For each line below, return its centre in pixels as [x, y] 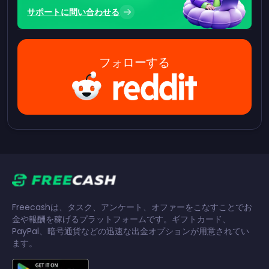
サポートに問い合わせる [74, 12]
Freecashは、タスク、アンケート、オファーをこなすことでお [132, 207]
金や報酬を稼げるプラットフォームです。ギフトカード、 [121, 219]
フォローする [134, 63]
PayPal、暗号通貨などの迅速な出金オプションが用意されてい [131, 231]
